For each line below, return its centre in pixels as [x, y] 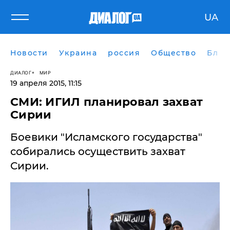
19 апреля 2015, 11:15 [46, 83]
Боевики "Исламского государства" [106, 137]
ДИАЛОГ [21, 72]
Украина [78, 53]
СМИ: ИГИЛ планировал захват [107, 102]
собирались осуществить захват [98, 151]
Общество [174, 53]
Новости [29, 53]
